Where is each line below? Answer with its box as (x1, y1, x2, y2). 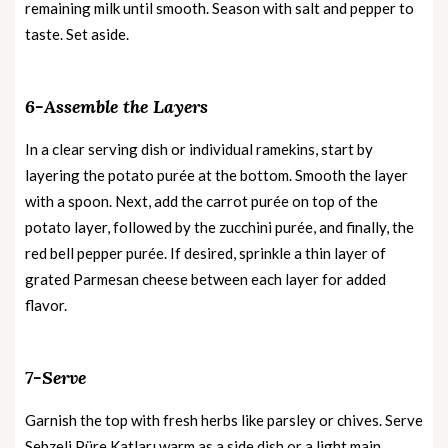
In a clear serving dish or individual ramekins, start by (25, 139, 373, 158)
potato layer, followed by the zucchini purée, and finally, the (25, 217, 414, 236)
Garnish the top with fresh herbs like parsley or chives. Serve (25, 410, 423, 429)
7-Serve (25, 365, 86, 389)
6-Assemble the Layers (25, 94, 208, 118)
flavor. (25, 295, 67, 314)
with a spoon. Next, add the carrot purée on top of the (25, 191, 378, 210)
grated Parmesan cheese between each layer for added (25, 269, 386, 288)
